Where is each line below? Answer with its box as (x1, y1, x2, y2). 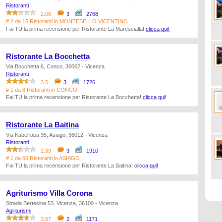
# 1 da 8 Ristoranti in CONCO (6, 87, 77, 93)
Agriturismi (6, 208, 31, 214)
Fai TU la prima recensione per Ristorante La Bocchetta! (6, 94, 143, 100)
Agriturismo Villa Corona (6, 189, 92, 197)
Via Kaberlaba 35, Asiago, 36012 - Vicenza (6, 132, 108, 138)
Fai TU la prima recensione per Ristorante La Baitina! (6, 163, 134, 168)
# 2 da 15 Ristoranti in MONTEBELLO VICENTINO (6, 18, 128, 24)
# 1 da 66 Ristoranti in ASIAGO (6, 155, 80, 161)
